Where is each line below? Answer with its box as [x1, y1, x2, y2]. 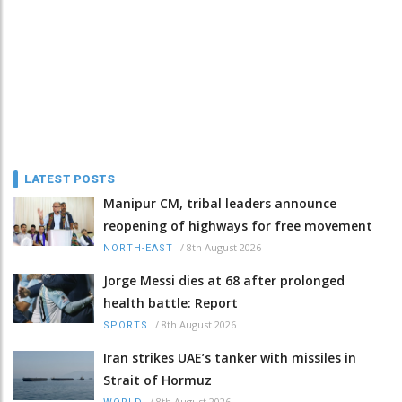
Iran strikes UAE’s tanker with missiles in [103, 348, 356, 366]
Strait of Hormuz [103, 371, 212, 389]
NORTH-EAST [103, 241, 173, 254]
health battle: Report [103, 293, 238, 311]
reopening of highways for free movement [103, 216, 372, 234]
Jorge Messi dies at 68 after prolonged [103, 271, 345, 289]
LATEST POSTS [24, 171, 116, 186]
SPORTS [103, 319, 148, 331]
